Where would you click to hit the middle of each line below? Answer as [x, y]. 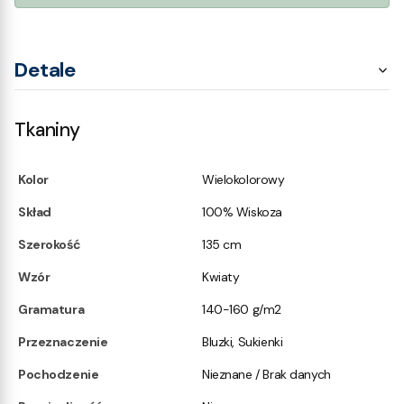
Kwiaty [221, 276]
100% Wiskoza [242, 211]
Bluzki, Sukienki [243, 341]
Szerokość [50, 244]
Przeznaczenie [63, 341]
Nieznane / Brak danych [266, 374]
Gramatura [51, 309]
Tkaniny [48, 129]
